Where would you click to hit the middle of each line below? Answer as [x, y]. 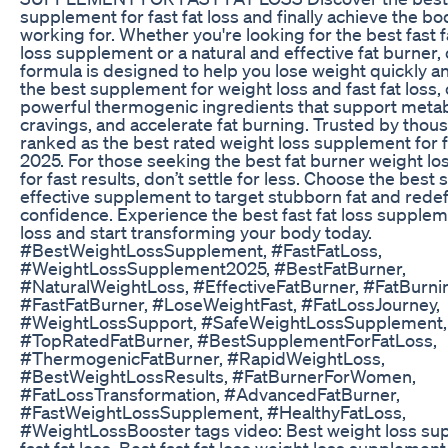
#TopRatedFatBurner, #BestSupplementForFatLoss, [228, 339]
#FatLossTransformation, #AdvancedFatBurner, [210, 393]
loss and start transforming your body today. [196, 231]
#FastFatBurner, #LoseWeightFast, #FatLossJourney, [230, 303]
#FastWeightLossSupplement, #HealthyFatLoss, [213, 411]
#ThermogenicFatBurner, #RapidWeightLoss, [202, 357]
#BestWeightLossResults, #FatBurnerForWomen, [218, 375]
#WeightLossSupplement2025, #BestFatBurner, [213, 267]
